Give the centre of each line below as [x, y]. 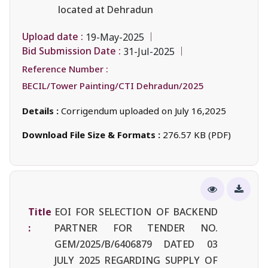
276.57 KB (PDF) [197, 134]
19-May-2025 [115, 37]
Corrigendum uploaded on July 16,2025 [144, 110]
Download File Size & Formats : [92, 134]
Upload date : [53, 37]
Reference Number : [65, 68]
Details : [42, 110]
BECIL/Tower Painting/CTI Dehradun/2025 [113, 85]
